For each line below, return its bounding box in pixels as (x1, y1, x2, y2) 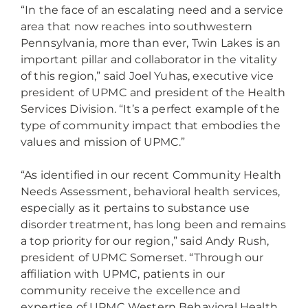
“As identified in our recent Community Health (21, 168, 282, 181)
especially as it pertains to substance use (21, 201, 250, 214)
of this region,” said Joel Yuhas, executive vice (21, 69, 274, 82)
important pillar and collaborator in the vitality (21, 53, 277, 66)
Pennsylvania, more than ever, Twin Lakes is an (21, 36, 281, 49)
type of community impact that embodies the (21, 119, 280, 132)
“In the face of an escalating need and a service (21, 3, 283, 16)
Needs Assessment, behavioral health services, (21, 185, 280, 198)
